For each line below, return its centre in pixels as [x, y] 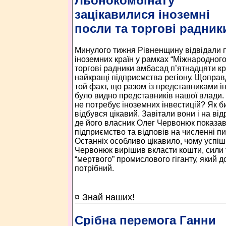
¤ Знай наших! [104, 197]
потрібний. [94, 168]
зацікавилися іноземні [142, 14]
